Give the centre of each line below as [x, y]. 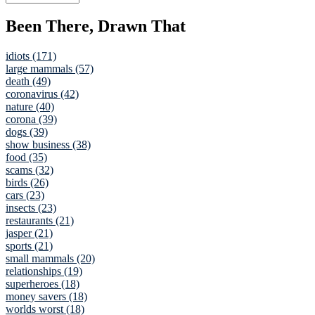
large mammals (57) [50, 69]
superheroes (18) [43, 284]
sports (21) [29, 246]
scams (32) [30, 170]
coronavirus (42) [42, 94]
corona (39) [31, 120]
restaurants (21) [40, 221]
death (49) [28, 82]
